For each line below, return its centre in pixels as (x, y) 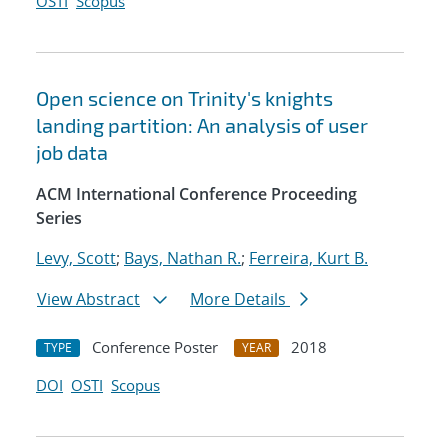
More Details (240, 299)
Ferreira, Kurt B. (308, 258)
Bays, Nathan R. (182, 258)
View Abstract (88, 299)
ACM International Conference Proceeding (196, 194)
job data (72, 152)
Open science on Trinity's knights (184, 98)
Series (59, 218)
